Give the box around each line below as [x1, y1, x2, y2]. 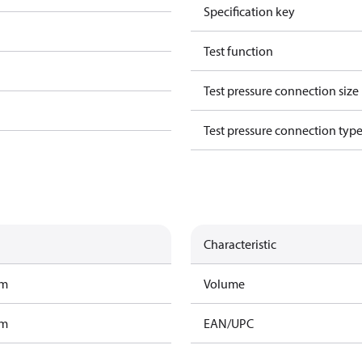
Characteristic [204, 236, 276, 252]
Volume [204, 276, 245, 292]
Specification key [204, 3, 295, 19]
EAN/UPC [204, 315, 254, 331]
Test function [204, 43, 273, 59]
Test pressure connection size [204, 82, 359, 99]
